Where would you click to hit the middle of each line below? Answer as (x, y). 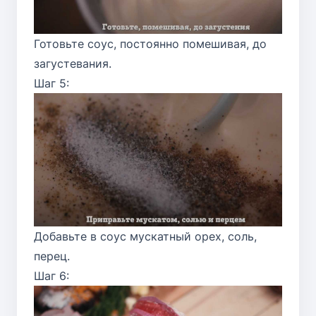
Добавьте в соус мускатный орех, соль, (145, 236)
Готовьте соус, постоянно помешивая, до (150, 44)
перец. (52, 256)
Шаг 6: (51, 275)
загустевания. (73, 64)
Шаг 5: (51, 84)
